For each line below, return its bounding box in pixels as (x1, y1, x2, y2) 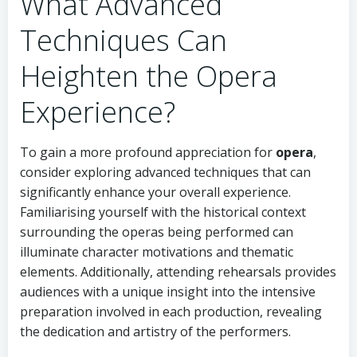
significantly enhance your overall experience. (20, 183, 291, 201)
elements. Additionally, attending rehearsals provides (20, 263, 336, 280)
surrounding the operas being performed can (20, 223, 293, 241)
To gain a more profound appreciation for (20, 143, 276, 161)
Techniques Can (20, 21, 227, 60)
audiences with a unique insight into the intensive (20, 283, 316, 300)
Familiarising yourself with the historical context (20, 203, 306, 221)
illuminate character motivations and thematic (20, 243, 293, 261)
